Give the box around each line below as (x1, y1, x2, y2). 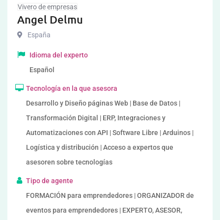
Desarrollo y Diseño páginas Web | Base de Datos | (26, 99, 180, 107)
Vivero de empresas (18, 3, 77, 11)
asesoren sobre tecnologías (26, 158, 112, 166)
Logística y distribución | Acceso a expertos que (26, 143, 173, 151)
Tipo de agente (26, 177, 73, 185)
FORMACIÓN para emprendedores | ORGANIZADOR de (26, 192, 194, 199)
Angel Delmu (17, 13, 83, 26)
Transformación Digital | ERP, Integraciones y (26, 114, 165, 122)
